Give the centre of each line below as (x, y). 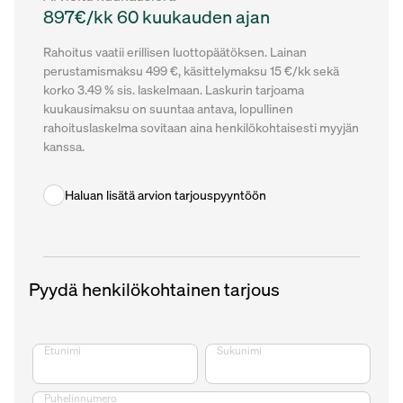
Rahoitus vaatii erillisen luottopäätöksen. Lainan (175, 51)
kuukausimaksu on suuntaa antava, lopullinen (168, 108)
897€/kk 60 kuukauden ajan (157, 16)
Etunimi (63, 350)
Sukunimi (239, 350)
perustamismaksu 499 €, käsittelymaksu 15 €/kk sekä (191, 70)
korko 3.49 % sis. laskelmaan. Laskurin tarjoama (174, 89)
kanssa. (64, 146)
